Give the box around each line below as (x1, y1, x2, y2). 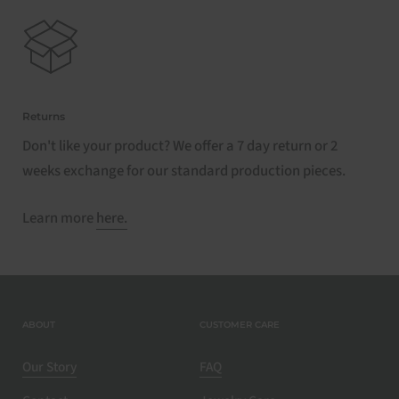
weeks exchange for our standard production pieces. (22, 159, 346, 182)
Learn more (22, 208, 96, 229)
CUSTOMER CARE (199, 320, 280, 330)
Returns (22, 109, 65, 123)
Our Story (22, 357, 77, 377)
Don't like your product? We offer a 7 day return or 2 (22, 134, 338, 157)
